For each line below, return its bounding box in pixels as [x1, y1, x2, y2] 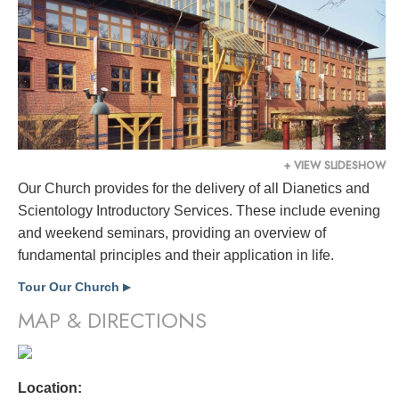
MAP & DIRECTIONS [18, 304, 207, 336]
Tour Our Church [18, 279, 123, 294]
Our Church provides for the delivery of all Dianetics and [18, 180, 370, 196]
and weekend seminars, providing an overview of [18, 224, 326, 240]
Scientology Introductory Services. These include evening [18, 202, 380, 218]
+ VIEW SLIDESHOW [284, 157, 386, 174]
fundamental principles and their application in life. [18, 247, 334, 263]
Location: [18, 379, 82, 395]
